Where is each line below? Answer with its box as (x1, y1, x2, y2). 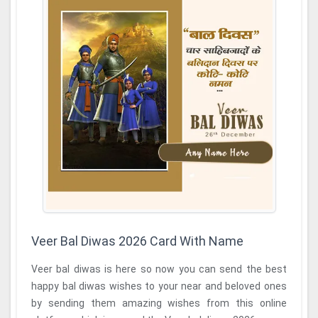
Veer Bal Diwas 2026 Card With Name (31, 234, 243, 248)
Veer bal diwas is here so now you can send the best (31, 263, 287, 275)
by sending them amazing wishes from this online (31, 297, 287, 309)
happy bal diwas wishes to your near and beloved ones (31, 280, 287, 292)
